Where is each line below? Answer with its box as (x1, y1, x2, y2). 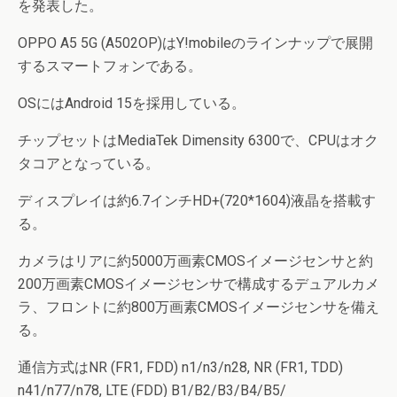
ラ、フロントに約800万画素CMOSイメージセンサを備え (18, 299, 379, 315)
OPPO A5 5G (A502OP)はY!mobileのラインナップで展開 (18, 35, 373, 51)
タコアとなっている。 (18, 155, 160, 172)
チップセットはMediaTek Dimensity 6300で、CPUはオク (18, 132, 378, 149)
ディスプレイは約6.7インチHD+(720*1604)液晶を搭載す (18, 192, 376, 209)
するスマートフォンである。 (18, 58, 202, 74)
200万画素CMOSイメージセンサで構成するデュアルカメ (18, 276, 379, 292)
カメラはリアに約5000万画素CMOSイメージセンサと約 (18, 253, 373, 269)
